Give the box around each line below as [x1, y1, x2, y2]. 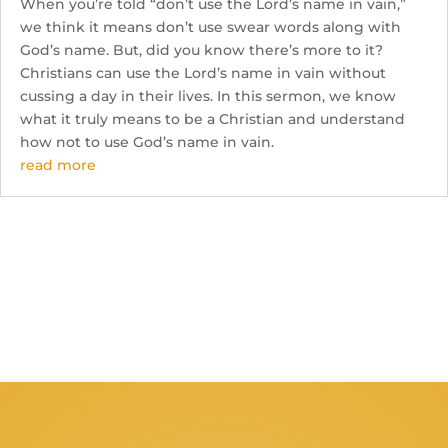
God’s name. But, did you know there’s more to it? [20, 40, 383, 59]
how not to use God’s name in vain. [20, 132, 274, 151]
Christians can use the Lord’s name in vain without [20, 63, 386, 82]
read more [20, 155, 96, 174]
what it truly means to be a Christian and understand [20, 109, 405, 128]
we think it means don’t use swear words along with [20, 17, 401, 36]
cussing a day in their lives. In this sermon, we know [20, 86, 396, 105]
